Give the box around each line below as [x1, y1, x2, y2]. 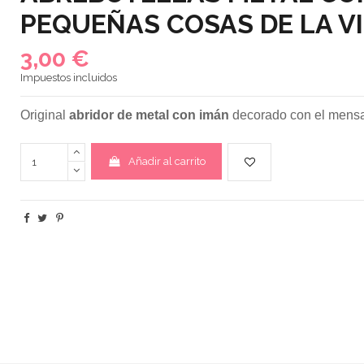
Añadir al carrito [128, 154, 206, 167]
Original [19, 108, 69, 123]
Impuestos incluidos [19, 71, 117, 84]
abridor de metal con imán [68, 108, 229, 123]
